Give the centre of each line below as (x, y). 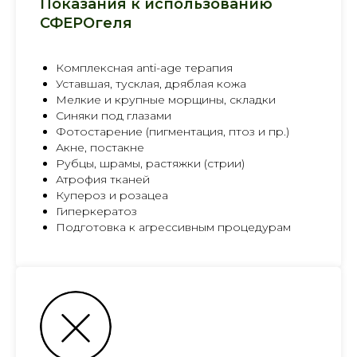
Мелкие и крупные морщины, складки (166, 99)
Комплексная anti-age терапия (144, 67)
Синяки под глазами (114, 115)
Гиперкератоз (96, 211)
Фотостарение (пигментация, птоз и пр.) (173, 131)
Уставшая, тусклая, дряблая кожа (151, 83)
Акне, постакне (100, 147)
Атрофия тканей (103, 179)
